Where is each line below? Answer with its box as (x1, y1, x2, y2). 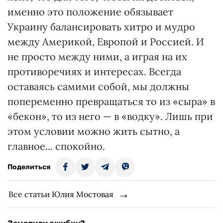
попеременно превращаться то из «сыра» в (7, 95, 215, 108)
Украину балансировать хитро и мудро (7, 20, 195, 33)
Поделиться (7, 163, 50, 171)
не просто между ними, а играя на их (7, 50, 187, 63)
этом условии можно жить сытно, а (7, 125, 180, 137)
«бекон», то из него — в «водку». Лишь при (7, 110, 213, 122)
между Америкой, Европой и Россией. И (7, 35, 204, 48)
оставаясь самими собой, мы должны (7, 80, 189, 93)
